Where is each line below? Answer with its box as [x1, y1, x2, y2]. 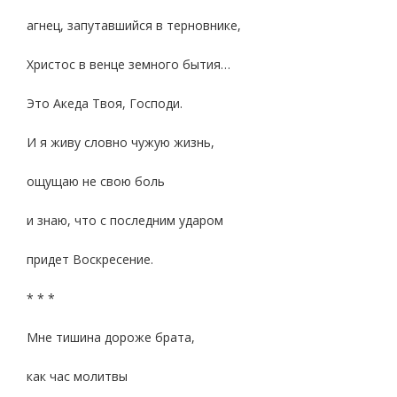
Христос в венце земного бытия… [27, 56, 230, 73]
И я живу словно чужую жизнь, [27, 134, 214, 151]
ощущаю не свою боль [27, 173, 165, 190]
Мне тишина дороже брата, [27, 329, 195, 346]
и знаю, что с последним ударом [27, 212, 223, 229]
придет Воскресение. [27, 251, 153, 268]
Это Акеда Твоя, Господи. [27, 95, 183, 112]
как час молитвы [27, 368, 128, 385]
